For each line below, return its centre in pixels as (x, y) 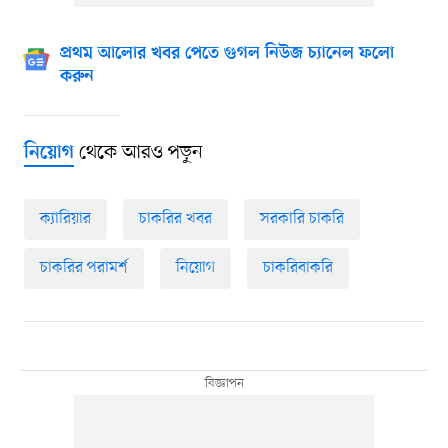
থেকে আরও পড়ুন (138, 153)
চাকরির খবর (175, 219)
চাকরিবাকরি (297, 268)
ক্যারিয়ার (65, 219)
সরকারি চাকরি (301, 219)
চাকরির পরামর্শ (83, 268)
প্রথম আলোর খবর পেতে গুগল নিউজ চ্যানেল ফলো (226, 54)
